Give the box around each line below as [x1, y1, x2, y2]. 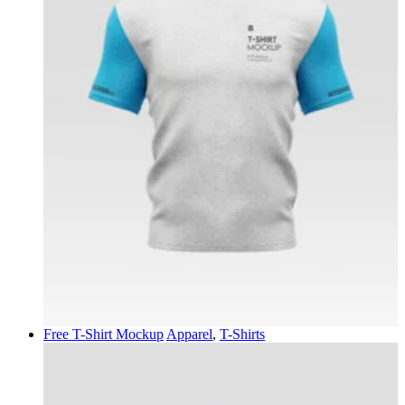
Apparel [166, 325, 212, 342]
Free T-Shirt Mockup [43, 325, 164, 342]
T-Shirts [220, 325, 265, 342]
